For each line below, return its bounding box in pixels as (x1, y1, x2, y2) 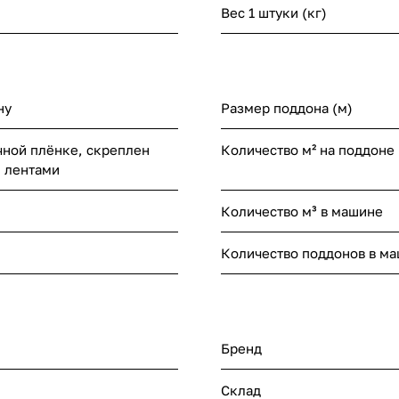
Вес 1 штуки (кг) (221, 4, 327, 21)
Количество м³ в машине (221, 203, 383, 220)
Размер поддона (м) (221, 100, 353, 117)
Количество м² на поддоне (221, 142, 395, 159)
